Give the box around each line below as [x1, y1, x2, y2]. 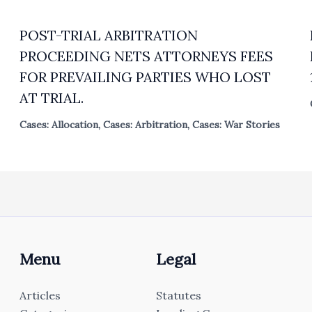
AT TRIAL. [19, 88, 84, 107]
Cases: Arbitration [103, 118, 188, 131]
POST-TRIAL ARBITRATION [19, 26, 198, 44]
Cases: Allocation [19, 118, 99, 131]
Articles [19, 288, 61, 302]
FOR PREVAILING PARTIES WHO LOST [19, 68, 272, 86]
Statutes [155, 288, 201, 302]
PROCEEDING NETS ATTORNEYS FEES [19, 47, 274, 65]
